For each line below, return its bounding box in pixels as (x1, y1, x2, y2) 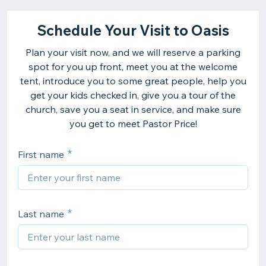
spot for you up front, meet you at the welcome (28, 61, 237, 72)
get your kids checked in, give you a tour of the (30, 89, 236, 101)
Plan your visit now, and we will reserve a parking (26, 46, 240, 58)
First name (18, 148, 64, 160)
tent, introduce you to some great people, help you (20, 75, 246, 87)
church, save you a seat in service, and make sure (25, 103, 241, 115)
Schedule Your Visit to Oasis (37, 21, 229, 39)
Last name (18, 208, 64, 220)
